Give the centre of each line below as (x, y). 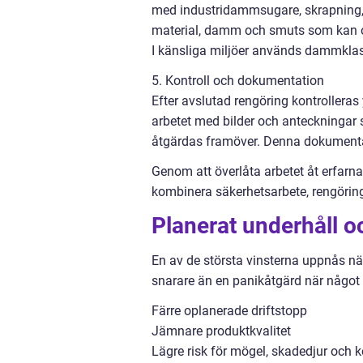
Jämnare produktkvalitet (221, 331)
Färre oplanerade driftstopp (229, 310)
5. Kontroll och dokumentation (238, 80)
